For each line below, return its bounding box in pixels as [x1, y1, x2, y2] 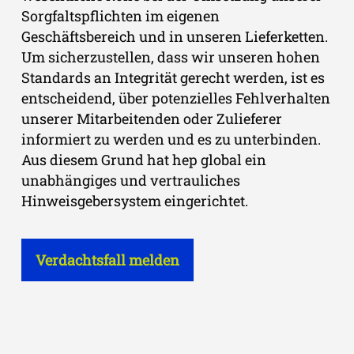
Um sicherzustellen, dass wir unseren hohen [21, 47, 320, 66]
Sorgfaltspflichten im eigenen [21, 6, 220, 25]
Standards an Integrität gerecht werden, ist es [21, 67, 325, 87]
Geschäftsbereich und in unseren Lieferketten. [21, 26, 328, 46]
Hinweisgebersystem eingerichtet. [21, 190, 248, 210]
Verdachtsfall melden [36, 250, 179, 269]
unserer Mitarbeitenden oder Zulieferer [21, 108, 282, 128]
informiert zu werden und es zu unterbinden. [21, 129, 321, 149]
